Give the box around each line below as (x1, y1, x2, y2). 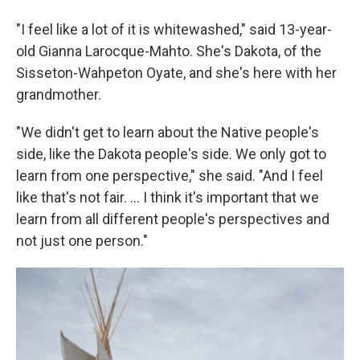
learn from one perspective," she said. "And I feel (16, 167, 323, 185)
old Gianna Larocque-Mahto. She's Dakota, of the (16, 43, 321, 60)
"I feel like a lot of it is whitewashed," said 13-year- (16, 21, 332, 39)
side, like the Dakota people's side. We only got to (16, 145, 326, 163)
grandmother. (16, 86, 101, 104)
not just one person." (16, 232, 148, 250)
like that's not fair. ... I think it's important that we (16, 189, 319, 207)
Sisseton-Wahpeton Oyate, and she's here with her (16, 64, 337, 82)
